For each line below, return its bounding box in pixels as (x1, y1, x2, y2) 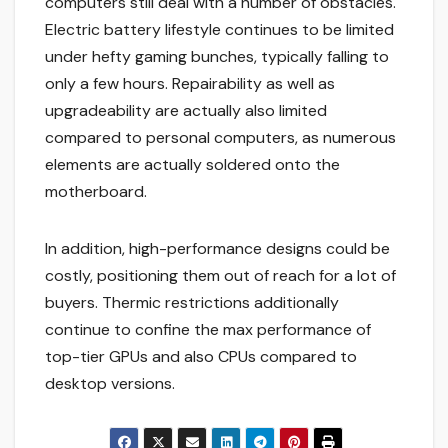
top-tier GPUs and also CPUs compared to (45, 346, 357, 368)
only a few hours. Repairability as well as (45, 73, 335, 95)
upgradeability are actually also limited (45, 100, 327, 122)
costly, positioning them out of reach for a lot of (45, 265, 396, 287)
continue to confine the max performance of (45, 319, 371, 341)
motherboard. (45, 181, 147, 203)
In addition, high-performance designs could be (45, 238, 390, 260)
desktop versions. (45, 373, 175, 395)
